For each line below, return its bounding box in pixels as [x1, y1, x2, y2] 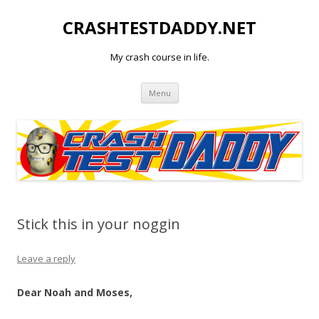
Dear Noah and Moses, [17, 286, 132, 300]
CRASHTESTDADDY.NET [63, 16, 256, 39]
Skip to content [178, 80, 249, 94]
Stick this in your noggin [17, 214, 180, 234]
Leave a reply [17, 252, 75, 266]
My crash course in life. [110, 51, 209, 63]
